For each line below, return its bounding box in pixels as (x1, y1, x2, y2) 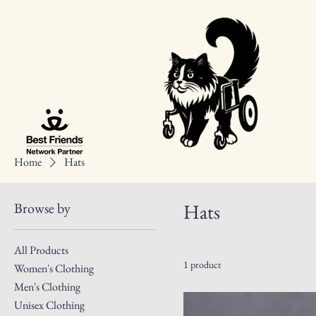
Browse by (14, 199, 71, 217)
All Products (14, 243, 68, 257)
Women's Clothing (14, 261, 94, 276)
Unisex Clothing (14, 298, 85, 312)
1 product (183, 258, 221, 271)
